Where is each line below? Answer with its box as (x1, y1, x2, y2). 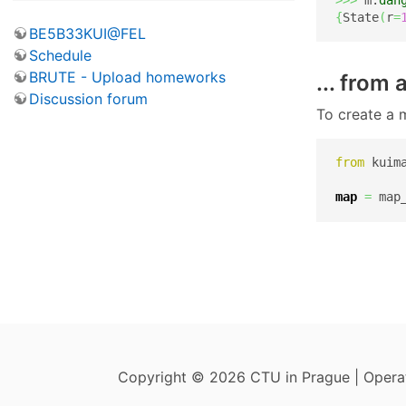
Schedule (29, 46, 92, 65)
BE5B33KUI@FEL (29, 24, 146, 43)
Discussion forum (29, 90, 148, 109)
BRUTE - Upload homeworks (29, 68, 226, 87)
